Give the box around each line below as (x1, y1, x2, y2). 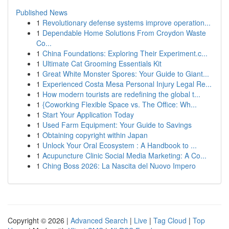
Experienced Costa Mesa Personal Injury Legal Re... (42, 79, 212, 89)
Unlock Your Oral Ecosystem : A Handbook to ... (42, 140, 197, 150)
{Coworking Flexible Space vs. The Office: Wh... (42, 99, 197, 109)
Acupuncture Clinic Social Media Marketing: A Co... (42, 150, 207, 161)
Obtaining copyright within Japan (42, 130, 148, 140)
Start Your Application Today (42, 109, 134, 120)
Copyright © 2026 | (8, 215, 71, 225)
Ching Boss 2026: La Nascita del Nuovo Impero (42, 161, 196, 171)
